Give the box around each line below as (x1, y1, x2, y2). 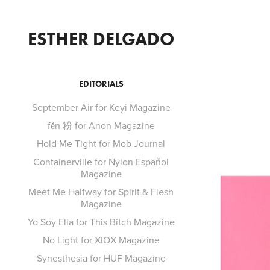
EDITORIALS (78, 79, 124, 89)
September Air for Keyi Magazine (31, 101, 171, 114)
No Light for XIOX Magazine (42, 233, 160, 246)
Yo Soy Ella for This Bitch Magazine (27, 215, 175, 228)
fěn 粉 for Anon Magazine (47, 119, 155, 132)
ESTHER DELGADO (28, 28, 175, 50)
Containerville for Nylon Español (33, 155, 169, 168)
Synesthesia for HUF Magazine (36, 251, 166, 265)
